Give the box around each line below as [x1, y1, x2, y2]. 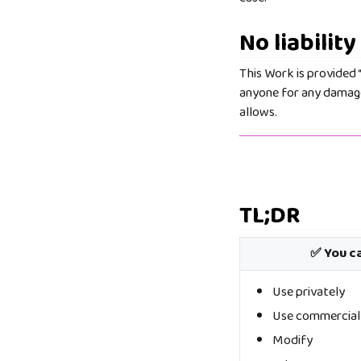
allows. [239, 102, 277, 124]
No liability [239, 24, 356, 64]
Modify [272, 330, 313, 352]
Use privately [272, 280, 345, 303]
